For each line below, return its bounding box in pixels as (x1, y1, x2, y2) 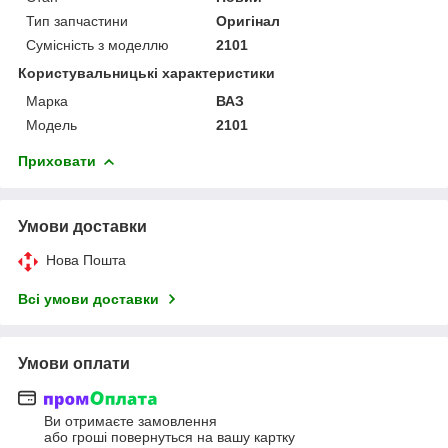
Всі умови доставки (18, 290, 159, 307)
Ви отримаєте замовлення (44, 413, 217, 430)
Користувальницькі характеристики (18, 64, 275, 81)
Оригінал (216, 12, 281, 29)
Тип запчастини (26, 12, 128, 29)
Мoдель (26, 116, 77, 133)
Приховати (18, 152, 96, 169)
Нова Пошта (46, 251, 126, 268)
